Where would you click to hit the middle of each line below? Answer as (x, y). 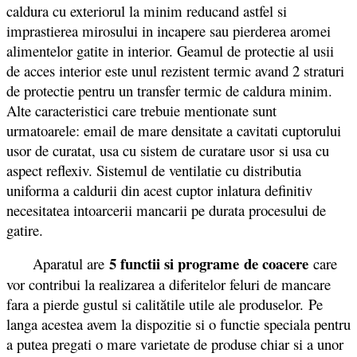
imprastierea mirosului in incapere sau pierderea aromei (169, 31)
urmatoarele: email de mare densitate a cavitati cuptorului (174, 131)
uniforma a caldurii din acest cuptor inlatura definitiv (159, 190)
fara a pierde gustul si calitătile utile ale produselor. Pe (165, 304)
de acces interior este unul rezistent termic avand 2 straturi (175, 71)
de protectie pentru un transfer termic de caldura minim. (169, 91)
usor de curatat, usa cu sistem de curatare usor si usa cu (168, 151)
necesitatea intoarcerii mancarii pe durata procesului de (166, 210)
